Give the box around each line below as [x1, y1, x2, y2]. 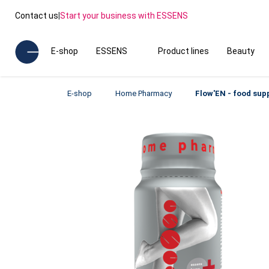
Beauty [226, 46, 255, 56]
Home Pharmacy [115, 89, 172, 98]
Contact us [15, 10, 58, 20]
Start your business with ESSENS [60, 10, 188, 20]
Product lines [157, 46, 209, 56]
